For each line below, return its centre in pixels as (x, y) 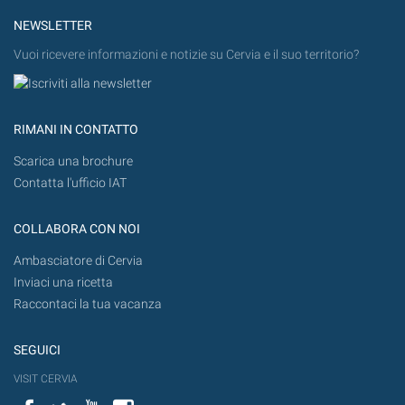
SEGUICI (37, 351)
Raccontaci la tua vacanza (88, 305)
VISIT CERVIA (46, 378)
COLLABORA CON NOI (77, 230)
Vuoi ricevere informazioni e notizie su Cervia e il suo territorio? (186, 55)
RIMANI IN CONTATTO (76, 129)
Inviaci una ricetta (63, 283)
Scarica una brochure (73, 162)
